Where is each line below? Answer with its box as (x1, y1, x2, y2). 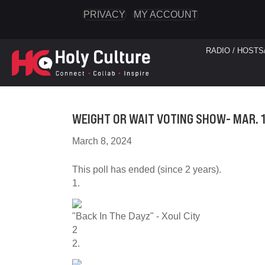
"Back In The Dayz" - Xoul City (72, 211, 200, 221)
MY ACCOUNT (133, 9, 198, 20)
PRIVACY (83, 9, 125, 20)
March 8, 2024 (72, 136, 132, 146)
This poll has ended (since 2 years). (72, 164, 221, 174)
